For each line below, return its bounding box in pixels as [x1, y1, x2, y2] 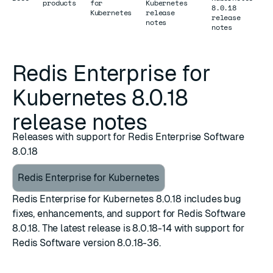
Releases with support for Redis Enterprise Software [12, 131, 244, 143]
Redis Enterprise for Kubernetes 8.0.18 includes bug [12, 193, 241, 205]
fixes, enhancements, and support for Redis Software [12, 208, 246, 219]
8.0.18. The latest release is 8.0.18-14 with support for [12, 222, 245, 234]
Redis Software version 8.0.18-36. [12, 237, 161, 249]
